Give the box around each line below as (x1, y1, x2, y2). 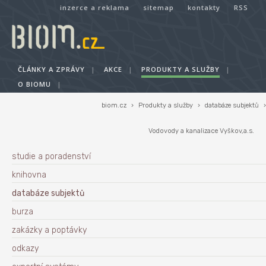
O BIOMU (18, 80, 51, 88)
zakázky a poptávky (12, 225, 87, 235)
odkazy (12, 243, 39, 254)
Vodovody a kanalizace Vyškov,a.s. (148, 127, 254, 135)
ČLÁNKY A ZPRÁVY (18, 65, 85, 74)
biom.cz (102, 102, 126, 109)
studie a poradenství (12, 151, 91, 161)
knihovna (12, 170, 46, 180)
